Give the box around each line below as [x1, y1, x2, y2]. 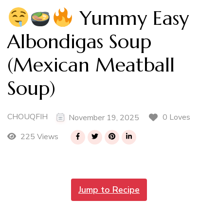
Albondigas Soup [7, 29, 151, 54]
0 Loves [163, 112, 190, 123]
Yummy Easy [73, 6, 189, 30]
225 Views [18, 131, 58, 143]
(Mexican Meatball [7, 53, 175, 77]
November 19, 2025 [69, 112, 139, 123]
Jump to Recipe [78, 183, 140, 196]
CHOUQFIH [7, 111, 48, 123]
